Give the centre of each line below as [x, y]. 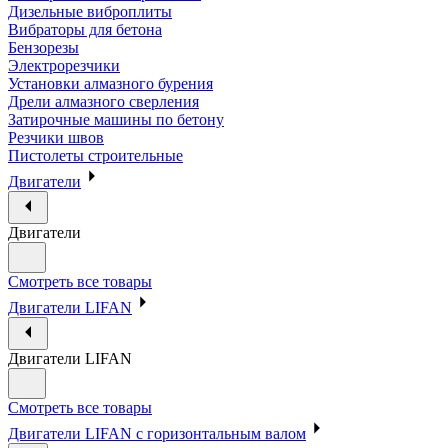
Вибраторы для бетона [85, 29]
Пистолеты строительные [95, 155]
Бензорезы [43, 47]
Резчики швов [56, 137]
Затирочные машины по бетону [116, 119]
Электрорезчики [64, 65]
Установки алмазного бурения [110, 83]
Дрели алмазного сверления [103, 101]
